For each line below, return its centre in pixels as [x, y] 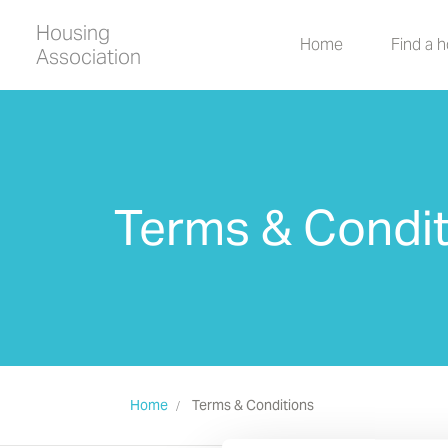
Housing [73, 33]
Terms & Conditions [253, 405]
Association [88, 57]
